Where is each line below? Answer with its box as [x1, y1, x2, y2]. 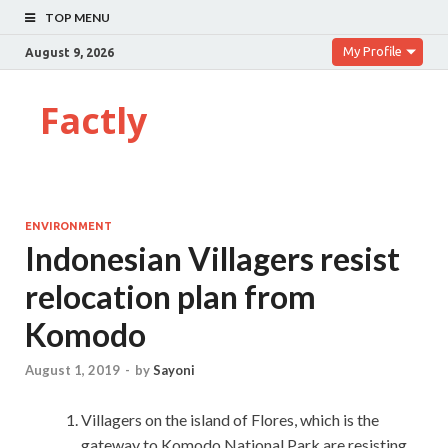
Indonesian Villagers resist [25, 239, 400, 278]
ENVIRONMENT [25, 220, 112, 232]
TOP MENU [45, 10, 110, 25]
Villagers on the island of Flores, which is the [81, 410, 379, 430]
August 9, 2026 [25, 45, 114, 59]
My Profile [343, 44, 402, 58]
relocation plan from [25, 277, 316, 316]
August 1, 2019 [25, 362, 120, 379]
